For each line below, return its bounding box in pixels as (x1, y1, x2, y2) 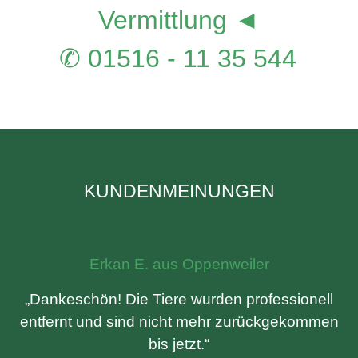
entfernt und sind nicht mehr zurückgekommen (19, 313, 339, 330)
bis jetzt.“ (149, 336, 209, 352)
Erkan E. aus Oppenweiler (89, 256, 269, 272)
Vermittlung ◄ (98, 6, 260, 34)
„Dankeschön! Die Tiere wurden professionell (25, 291, 333, 308)
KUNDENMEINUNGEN (83, 181, 275, 201)
